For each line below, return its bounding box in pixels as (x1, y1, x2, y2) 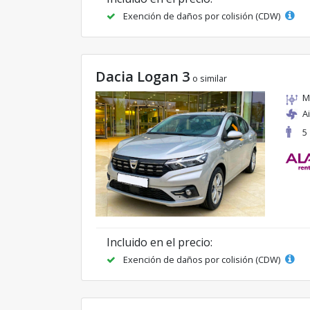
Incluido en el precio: (107, 234, 212, 250)
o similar (192, 72, 227, 85)
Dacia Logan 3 (95, 67, 190, 86)
